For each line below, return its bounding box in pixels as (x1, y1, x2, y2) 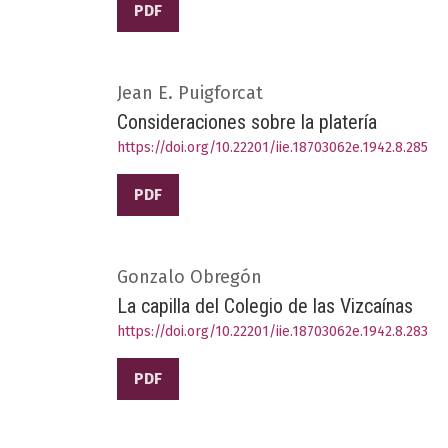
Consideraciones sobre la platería (117, 109, 377, 134)
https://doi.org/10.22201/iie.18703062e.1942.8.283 (117, 322, 428, 340)
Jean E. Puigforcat (117, 81, 263, 104)
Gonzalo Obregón (117, 265, 262, 288)
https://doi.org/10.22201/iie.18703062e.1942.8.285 (117, 138, 428, 156)
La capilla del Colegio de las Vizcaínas (117, 293, 413, 318)
